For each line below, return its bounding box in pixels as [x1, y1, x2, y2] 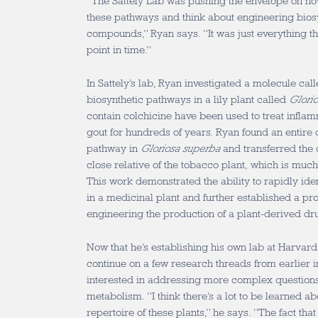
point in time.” [87, 44, 151, 55]
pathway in [87, 143, 141, 154]
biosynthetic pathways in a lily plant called [87, 94, 289, 105]
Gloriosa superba [141, 143, 220, 155]
